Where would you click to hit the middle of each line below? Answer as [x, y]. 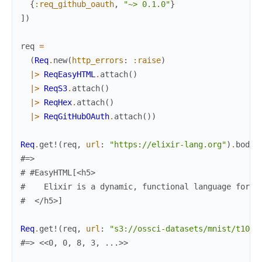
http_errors [98, 60]
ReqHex [58, 102]
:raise [147, 60]
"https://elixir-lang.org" [168, 144]
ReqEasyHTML [70, 74]
